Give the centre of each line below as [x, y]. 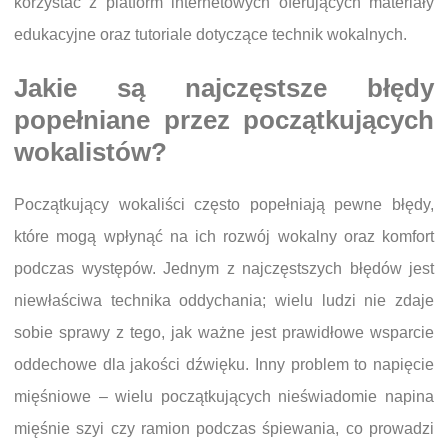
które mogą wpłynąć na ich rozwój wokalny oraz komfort [224, 236]
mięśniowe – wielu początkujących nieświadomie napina [224, 396]
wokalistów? [90, 151]
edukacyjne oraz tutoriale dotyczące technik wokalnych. [210, 34]
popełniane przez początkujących [224, 119]
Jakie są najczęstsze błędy [224, 87]
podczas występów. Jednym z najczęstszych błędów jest [224, 268]
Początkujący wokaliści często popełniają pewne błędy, [224, 204]
